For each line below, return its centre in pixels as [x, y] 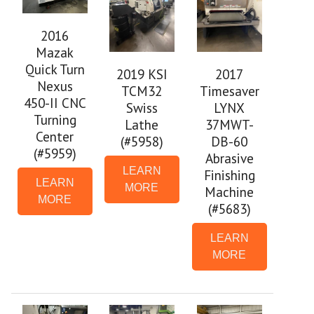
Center [55, 137]
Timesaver [229, 91]
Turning [55, 120]
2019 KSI [142, 74]
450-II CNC [55, 103]
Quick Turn [55, 69]
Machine [230, 192]
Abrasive [229, 158]
